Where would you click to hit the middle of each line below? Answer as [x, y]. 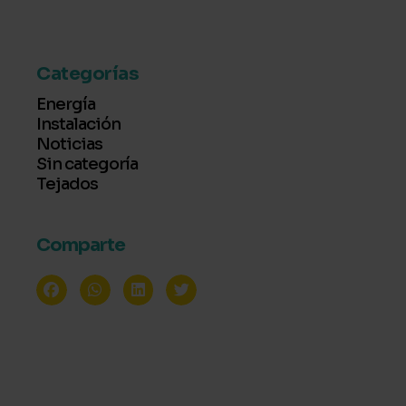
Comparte [81, 245]
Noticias [69, 144]
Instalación [78, 124]
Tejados [67, 184]
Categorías [87, 73]
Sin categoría [87, 164]
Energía [66, 104]
